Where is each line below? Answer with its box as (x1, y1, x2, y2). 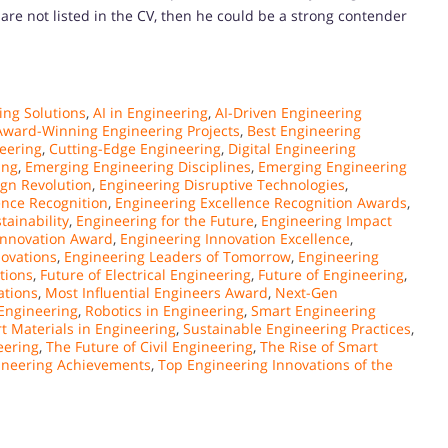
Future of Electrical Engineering (40, 264, 251, 284)
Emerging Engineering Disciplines (25, 156, 251, 176)
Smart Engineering (251, 300, 376, 320)
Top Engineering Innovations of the (158, 354, 393, 374)
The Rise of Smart (260, 336, 378, 356)
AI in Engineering (93, 102, 208, 122)
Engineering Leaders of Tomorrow (64, 246, 291, 266)
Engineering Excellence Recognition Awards (115, 192, 407, 212)
